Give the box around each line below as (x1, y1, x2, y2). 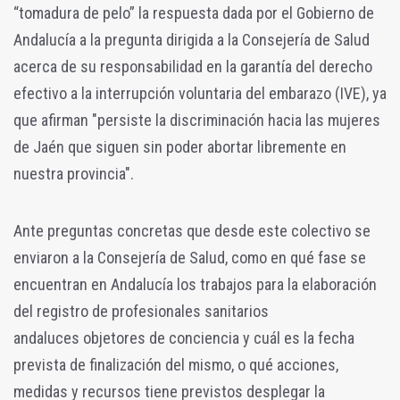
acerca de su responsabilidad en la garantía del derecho (13, 56, 372, 76)
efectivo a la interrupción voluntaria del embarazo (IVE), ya (13, 83, 387, 103)
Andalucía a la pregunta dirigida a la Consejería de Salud (13, 29, 370, 49)
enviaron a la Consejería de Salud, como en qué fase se (13, 247, 366, 267)
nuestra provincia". (13, 163, 134, 183)
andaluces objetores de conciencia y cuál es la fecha (13, 328, 354, 347)
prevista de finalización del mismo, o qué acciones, (13, 354, 338, 374)
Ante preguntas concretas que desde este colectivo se (13, 221, 371, 240)
